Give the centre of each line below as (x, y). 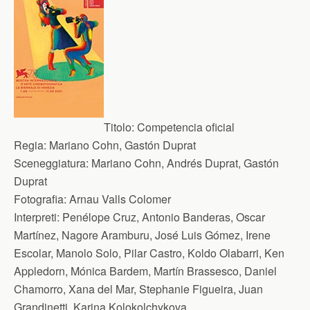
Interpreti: (37, 217)
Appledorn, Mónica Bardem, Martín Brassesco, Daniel (145, 271)
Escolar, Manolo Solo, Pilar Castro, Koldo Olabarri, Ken (149, 253)
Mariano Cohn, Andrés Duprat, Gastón (184, 163)
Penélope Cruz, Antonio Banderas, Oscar (162, 217)
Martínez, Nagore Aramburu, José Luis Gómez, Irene (142, 235)
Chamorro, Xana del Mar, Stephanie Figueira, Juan (138, 289)
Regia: (30, 145)
